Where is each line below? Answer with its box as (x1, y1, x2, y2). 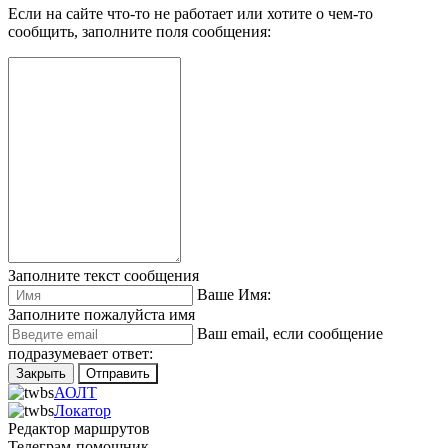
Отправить (86, 365, 150, 381)
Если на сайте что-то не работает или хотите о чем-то (8, 4, 373, 22)
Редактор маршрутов (8, 419, 150, 437)
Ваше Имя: (197, 285, 271, 303)
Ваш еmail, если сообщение (197, 324, 383, 342)
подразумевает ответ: (8, 344, 153, 362)
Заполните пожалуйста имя (8, 305, 195, 323)
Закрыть (16, 365, 66, 381)
